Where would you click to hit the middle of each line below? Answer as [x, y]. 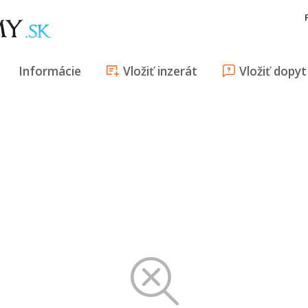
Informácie [50, 71]
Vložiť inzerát [160, 71]
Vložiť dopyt [273, 71]
